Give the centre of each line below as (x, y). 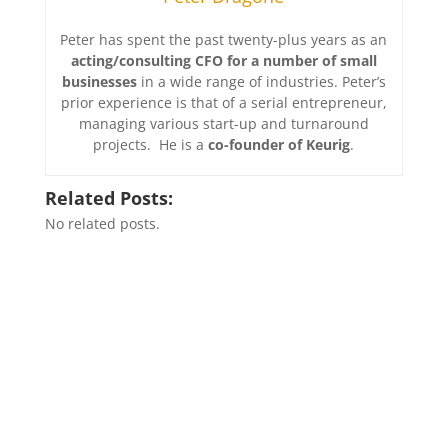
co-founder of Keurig (279, 144)
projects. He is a (151, 144)
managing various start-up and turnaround (223, 123)
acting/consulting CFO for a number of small (223, 60)
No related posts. (102, 223)
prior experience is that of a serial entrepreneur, (223, 102)
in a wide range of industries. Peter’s (261, 81)
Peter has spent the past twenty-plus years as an (224, 39)
